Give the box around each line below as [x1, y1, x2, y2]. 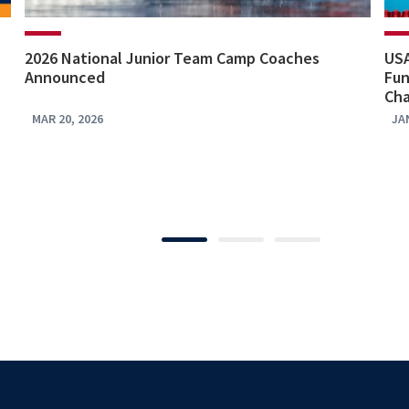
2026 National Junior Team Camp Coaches [24, 47, 320, 69]
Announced [24, 67, 105, 89]
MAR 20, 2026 [31, 110, 103, 128]
